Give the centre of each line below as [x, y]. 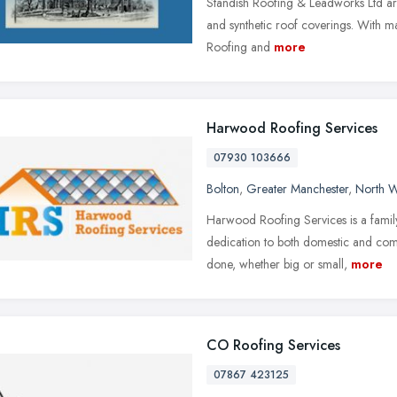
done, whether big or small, [277, 264]
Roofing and [238, 47]
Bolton [223, 188]
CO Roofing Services [273, 345]
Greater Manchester [297, 188]
